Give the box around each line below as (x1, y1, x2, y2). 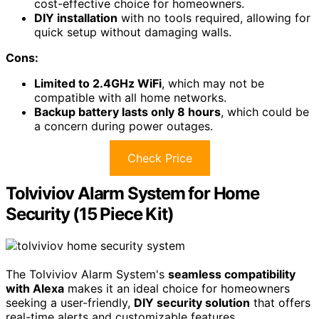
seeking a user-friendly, (6, 295, 134, 310)
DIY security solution (134, 295, 250, 310)
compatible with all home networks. (34, 90, 226, 105)
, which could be (221, 104, 309, 119)
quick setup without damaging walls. (34, 24, 231, 39)
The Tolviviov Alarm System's (6, 266, 168, 281)
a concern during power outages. (34, 118, 213, 133)
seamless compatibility (168, 266, 296, 281)
